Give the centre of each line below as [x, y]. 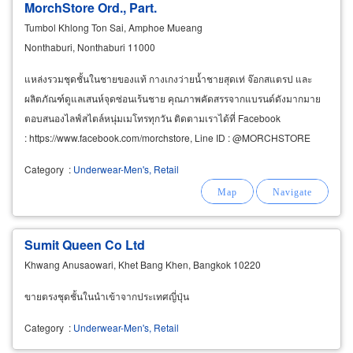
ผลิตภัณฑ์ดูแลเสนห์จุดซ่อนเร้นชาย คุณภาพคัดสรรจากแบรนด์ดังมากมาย [173, 98]
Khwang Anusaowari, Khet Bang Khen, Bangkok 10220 [143, 264]
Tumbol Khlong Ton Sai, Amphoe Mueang [113, 27]
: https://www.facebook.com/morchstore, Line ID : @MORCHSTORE [167, 137]
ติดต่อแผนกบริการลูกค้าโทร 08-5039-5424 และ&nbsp [136, 157]
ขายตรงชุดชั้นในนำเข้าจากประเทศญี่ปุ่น [107, 295]
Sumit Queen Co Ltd [85, 244]
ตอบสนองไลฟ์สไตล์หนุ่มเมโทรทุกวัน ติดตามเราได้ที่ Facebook [152, 117]
